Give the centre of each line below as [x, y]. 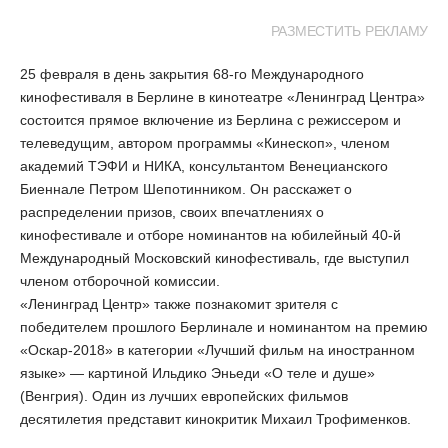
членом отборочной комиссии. [122, 281]
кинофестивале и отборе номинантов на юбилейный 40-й [210, 235]
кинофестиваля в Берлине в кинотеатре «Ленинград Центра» [222, 97]
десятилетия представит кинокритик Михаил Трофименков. [217, 419]
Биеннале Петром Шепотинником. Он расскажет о [186, 189]
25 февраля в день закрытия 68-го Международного [192, 74]
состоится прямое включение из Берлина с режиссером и [210, 120]
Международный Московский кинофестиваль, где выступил [214, 258]
